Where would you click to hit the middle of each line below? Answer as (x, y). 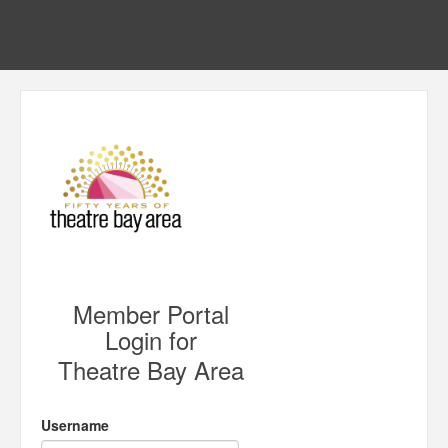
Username (75, 425)
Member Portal (150, 313)
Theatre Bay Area (150, 369)
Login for (150, 339)
